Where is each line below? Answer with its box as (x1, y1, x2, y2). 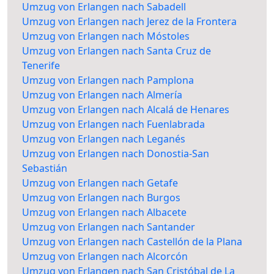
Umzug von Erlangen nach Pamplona (22, 73, 194, 87)
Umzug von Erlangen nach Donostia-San (22, 147, 209, 161)
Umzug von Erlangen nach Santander (22, 220, 195, 234)
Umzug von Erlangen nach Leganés (22, 132, 185, 146)
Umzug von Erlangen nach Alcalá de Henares (22, 103, 229, 117)
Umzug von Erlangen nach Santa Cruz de (22, 44, 211, 58)
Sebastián (22, 161, 67, 176)
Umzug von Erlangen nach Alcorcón (22, 250, 188, 264)
